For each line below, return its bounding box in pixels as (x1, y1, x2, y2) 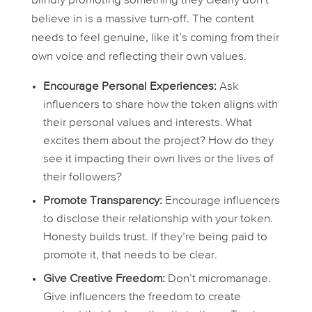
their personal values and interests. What (42, 117, 252, 130)
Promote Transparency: (42, 195, 162, 208)
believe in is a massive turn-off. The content (31, 13, 254, 26)
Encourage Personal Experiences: (42, 81, 217, 93)
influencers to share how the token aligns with (42, 99, 278, 111)
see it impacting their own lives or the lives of (42, 153, 274, 166)
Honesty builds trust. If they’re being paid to (42, 231, 267, 244)
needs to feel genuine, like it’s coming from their (31, 32, 279, 45)
